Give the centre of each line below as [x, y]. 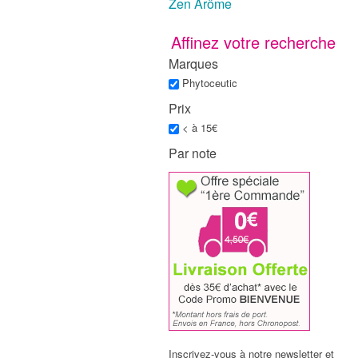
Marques [194, 63]
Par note [193, 153]
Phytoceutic [210, 82]
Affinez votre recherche [253, 42]
